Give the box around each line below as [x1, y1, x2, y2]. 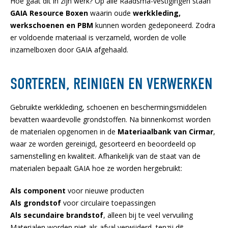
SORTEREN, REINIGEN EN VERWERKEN [10, 74, 213, 93]
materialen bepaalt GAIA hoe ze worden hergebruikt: [10, 163, 182, 173]
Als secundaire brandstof [10, 210, 103, 220]
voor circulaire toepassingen [61, 198, 156, 208]
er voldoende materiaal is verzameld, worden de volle [10, 33, 186, 42]
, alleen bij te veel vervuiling [103, 210, 193, 220]
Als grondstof [10, 198, 61, 208]
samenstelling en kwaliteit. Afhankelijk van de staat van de [10, 151, 201, 161]
